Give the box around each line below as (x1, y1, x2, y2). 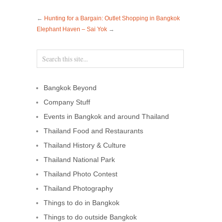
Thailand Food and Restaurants (44, 127, 143, 135)
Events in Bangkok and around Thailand (44, 112, 169, 121)
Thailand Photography (44, 184, 113, 193)
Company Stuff (44, 98, 90, 107)
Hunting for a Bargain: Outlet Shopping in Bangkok (44, 15, 180, 22)
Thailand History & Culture (44, 141, 126, 150)
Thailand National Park (44, 156, 115, 164)
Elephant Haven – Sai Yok (37, 26, 107, 33)
